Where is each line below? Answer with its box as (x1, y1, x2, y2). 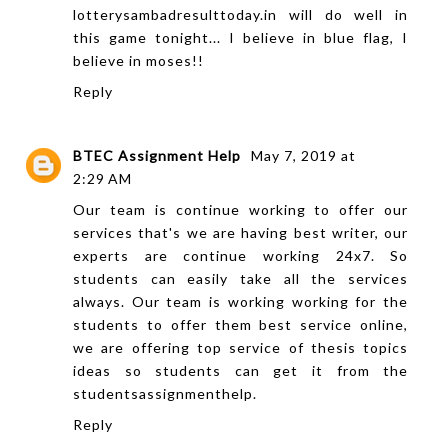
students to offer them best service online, (73, 316, 409, 334)
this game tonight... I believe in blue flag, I (73, 28, 409, 46)
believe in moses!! (73, 51, 204, 69)
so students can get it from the (111, 362, 409, 380)
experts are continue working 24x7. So (73, 247, 409, 265)
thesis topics (310, 339, 409, 357)
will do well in (277, 5, 409, 23)
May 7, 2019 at (251, 147, 356, 165)
